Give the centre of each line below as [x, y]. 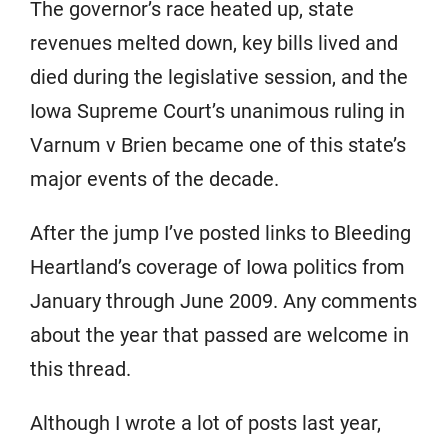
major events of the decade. [154, 179]
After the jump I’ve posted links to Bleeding [220, 233]
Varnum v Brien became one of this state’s [218, 145]
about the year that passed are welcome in [219, 335]
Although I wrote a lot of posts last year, [205, 423]
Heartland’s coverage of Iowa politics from [217, 267]
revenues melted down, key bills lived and [214, 43]
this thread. [80, 369]
